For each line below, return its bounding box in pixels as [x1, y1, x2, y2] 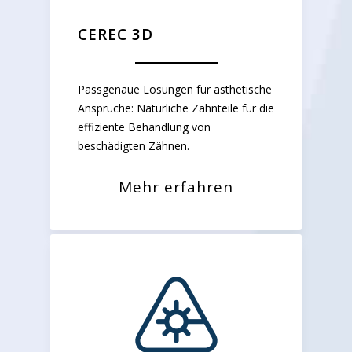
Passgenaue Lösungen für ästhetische [78, 82, 272, 97]
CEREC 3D [78, 24, 153, 46]
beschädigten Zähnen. [78, 138, 189, 154]
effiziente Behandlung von [78, 119, 211, 135]
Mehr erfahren [119, 177, 233, 198]
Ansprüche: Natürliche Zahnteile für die [78, 101, 274, 116]
